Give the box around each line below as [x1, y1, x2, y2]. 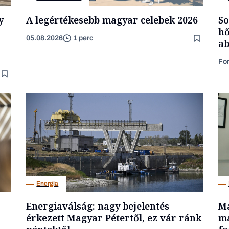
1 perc [73, 34, 94, 42]
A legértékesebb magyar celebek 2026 [26, 13, 198, 26]
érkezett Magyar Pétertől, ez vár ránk [26, 211, 202, 224]
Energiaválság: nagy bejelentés [26, 199, 170, 212]
